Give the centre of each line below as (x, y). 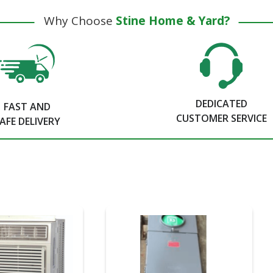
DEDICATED (221, 104)
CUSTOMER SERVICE (221, 119)
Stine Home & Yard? (172, 21)
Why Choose (80, 21)
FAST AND (27, 107)
